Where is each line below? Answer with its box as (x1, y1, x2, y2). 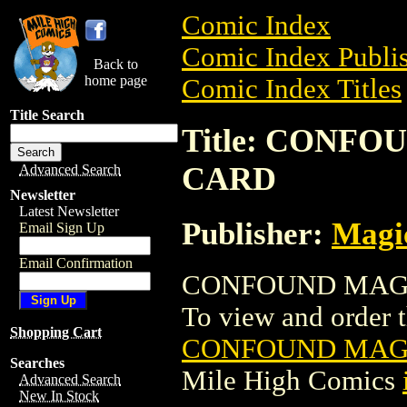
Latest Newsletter (19, 203, 119, 219)
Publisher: (182, 215, 332, 251)
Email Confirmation (19, 255, 133, 271)
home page (84, 73, 147, 88)
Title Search (10, 107, 84, 123)
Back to (94, 56, 138, 72)
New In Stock (19, 388, 99, 403)
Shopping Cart (10, 324, 102, 340)
